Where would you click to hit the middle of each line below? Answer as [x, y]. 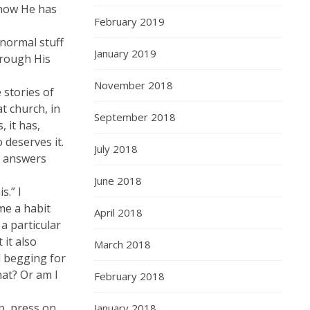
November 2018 [134, 85]
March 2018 [122, 244]
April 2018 [118, 212]
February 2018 [129, 276]
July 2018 [116, 149]
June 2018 [118, 181]
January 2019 [125, 53]
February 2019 [129, 21]
